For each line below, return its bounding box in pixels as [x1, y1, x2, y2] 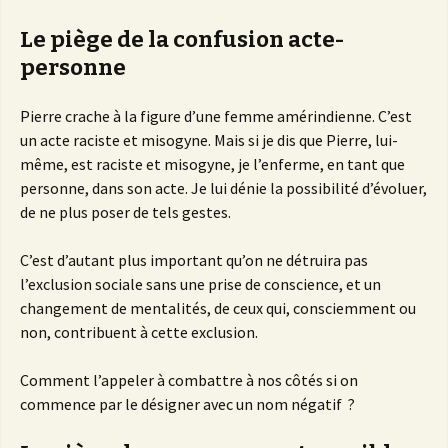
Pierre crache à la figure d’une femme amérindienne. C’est [20, 106, 412, 127]
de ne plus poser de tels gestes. [20, 202, 231, 223]
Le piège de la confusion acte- [20, 26, 344, 54]
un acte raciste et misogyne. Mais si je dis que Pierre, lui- [20, 130, 398, 151]
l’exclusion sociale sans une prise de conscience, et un [20, 274, 381, 295]
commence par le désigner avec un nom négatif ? [20, 394, 355, 415]
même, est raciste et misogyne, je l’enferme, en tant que [20, 154, 405, 175]
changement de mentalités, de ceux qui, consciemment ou [20, 298, 416, 319]
